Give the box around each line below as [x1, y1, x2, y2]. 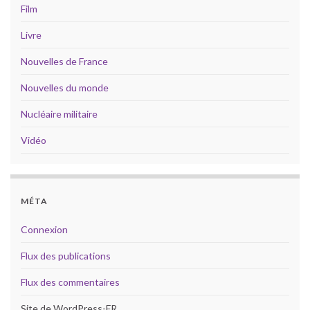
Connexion [21, 224, 68, 236]
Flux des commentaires [21, 276, 120, 289]
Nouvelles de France [21, 55, 108, 68]
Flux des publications [21, 250, 111, 262]
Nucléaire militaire [21, 108, 98, 120]
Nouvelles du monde [21, 82, 109, 94]
